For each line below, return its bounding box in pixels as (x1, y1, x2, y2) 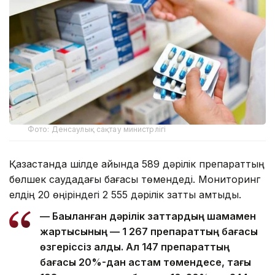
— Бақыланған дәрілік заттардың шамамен (40, 209, 256, 222)
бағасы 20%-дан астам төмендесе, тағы (40, 255, 251, 268)
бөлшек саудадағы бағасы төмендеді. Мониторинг (9, 172, 260, 185)
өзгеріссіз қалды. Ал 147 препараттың (40, 240, 230, 253)
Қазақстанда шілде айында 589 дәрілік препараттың (9, 157, 265, 170)
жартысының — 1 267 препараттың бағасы (40, 225, 258, 238)
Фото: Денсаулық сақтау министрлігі (28, 124, 166, 134)
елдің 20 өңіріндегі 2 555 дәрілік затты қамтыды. (9, 188, 241, 201)
